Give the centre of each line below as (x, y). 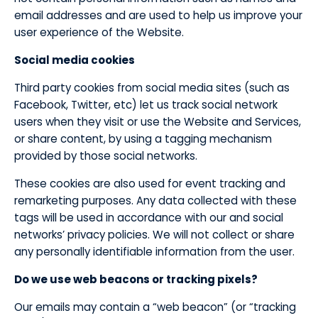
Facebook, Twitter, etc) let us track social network (146, 105)
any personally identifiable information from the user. (154, 252)
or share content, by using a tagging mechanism (143, 139)
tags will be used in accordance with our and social (149, 218)
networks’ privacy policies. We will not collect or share (154, 235)
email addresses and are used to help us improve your (158, 15)
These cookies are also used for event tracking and (150, 183)
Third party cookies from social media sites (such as (152, 88)
